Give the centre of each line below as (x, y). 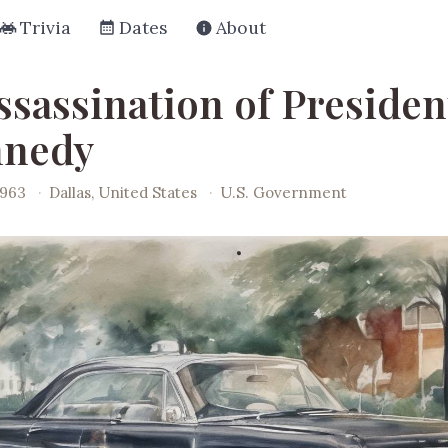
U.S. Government (284, 192)
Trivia (45, 27)
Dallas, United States (125, 192)
